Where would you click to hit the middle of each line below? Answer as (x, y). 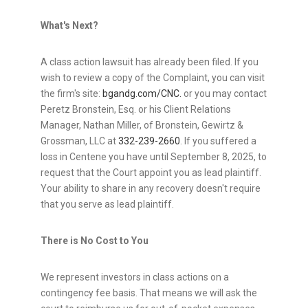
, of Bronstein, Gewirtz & (191, 125)
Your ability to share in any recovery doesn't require (151, 189)
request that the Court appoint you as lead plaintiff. (151, 173)
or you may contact (224, 94)
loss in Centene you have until (106, 157)
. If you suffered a (218, 141)
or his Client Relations (184, 110)
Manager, (62, 125)
